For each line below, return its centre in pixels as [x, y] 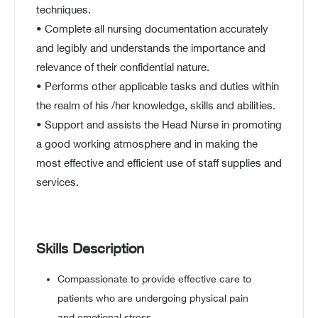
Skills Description [90, 250]
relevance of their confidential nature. [123, 69]
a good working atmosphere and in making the [147, 146]
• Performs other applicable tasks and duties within [158, 88]
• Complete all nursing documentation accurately [152, 31]
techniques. [64, 11]
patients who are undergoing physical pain [153, 300]
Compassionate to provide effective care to [154, 280]
